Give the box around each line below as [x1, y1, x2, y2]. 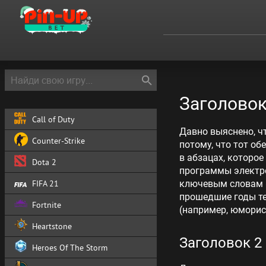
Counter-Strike [32, 135, 85, 146]
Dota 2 [32, 156, 56, 167]
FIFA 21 [32, 178, 59, 189]
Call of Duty [32, 113, 75, 125]
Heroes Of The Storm [32, 242, 107, 253]
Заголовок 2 [179, 235, 262, 251]
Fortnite [32, 199, 61, 210]
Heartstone [32, 220, 72, 232]
